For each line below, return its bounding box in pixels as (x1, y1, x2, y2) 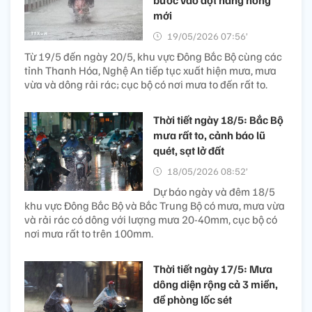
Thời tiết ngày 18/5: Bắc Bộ (153, 112, 283, 127)
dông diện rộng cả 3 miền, (153, 276, 278, 291)
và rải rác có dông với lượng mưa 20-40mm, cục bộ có (24, 212, 277, 226)
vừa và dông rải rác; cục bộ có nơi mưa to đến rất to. (24, 77, 267, 91)
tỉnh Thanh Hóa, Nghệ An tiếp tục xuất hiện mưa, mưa (24, 63, 276, 77)
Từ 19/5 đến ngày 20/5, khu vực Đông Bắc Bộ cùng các (24, 49, 282, 63)
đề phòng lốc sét (153, 292, 232, 306)
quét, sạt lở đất (153, 143, 224, 157)
